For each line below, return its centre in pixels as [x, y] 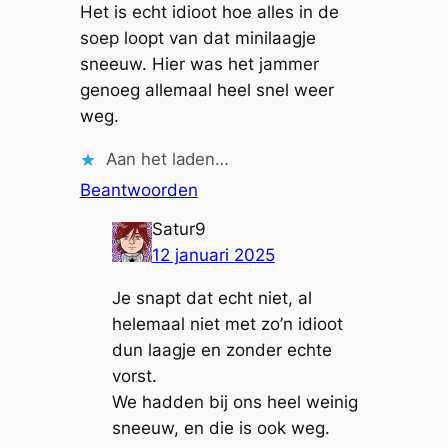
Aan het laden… [167, 159]
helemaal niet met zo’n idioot [227, 324]
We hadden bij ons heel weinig [234, 402]
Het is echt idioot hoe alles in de [209, 12]
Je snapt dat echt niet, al [211, 298]
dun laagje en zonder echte [221, 350]
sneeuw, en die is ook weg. [220, 428]
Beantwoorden [138, 190]
